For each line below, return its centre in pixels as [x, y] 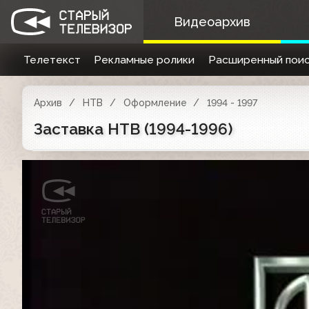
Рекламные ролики [144, 60]
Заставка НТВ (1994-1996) [133, 129]
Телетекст [52, 60]
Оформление [155, 103]
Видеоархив [212, 22]
